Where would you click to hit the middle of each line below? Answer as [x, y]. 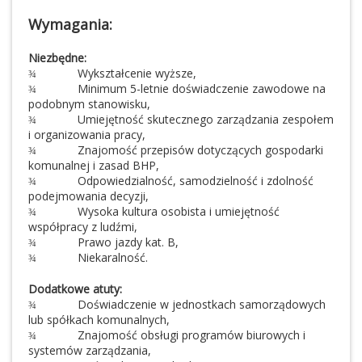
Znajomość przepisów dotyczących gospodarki [200, 150]
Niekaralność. [113, 258]
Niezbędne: [57, 58]
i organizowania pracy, [87, 135]
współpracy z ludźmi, [83, 227]
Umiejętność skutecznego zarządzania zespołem [206, 120]
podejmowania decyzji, [88, 196]
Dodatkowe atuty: [75, 289]
